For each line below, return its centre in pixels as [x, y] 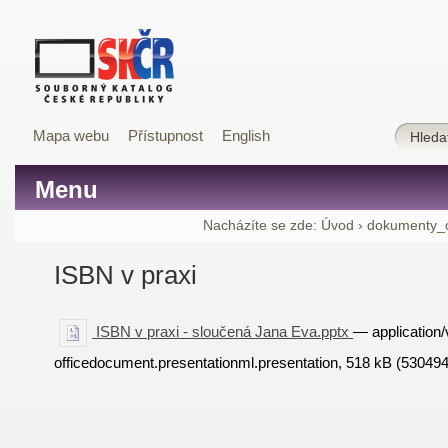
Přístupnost [165, 135]
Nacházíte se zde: [259, 225]
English [246, 135]
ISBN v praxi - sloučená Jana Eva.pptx [223, 331]
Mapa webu [71, 135]
